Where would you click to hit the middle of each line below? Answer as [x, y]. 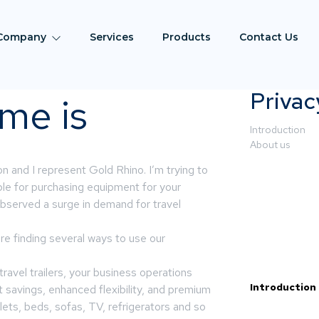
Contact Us [269, 37]
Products [187, 37]
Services [112, 37]
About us [270, 145]
